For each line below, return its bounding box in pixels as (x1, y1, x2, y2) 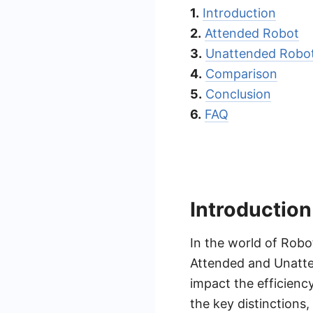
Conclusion (205, 87, 271, 101)
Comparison (205, 66, 277, 81)
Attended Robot (205, 26, 299, 41)
